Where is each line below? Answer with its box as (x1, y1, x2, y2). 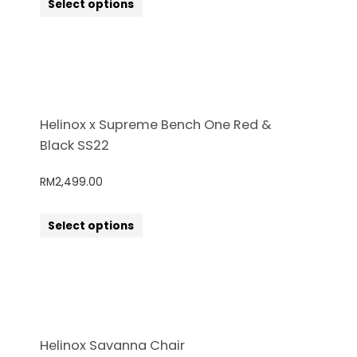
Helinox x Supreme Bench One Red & (40, 115, 271, 134)
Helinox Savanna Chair (40, 336, 185, 355)
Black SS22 (40, 135, 109, 155)
